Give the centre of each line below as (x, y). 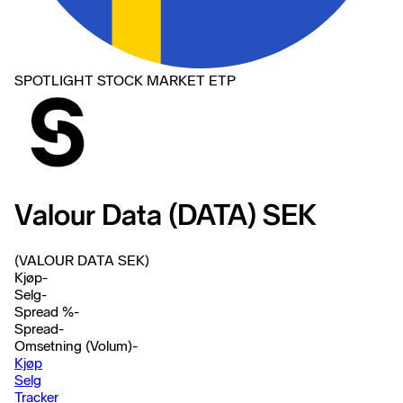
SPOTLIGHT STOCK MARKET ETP (125, 81)
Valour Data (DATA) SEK (166, 215)
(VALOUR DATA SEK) (82, 260)
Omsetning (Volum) (73, 345)
